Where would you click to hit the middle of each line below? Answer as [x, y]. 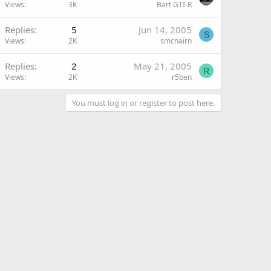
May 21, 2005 [163, 66]
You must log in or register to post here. [143, 103]
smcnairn [176, 41]
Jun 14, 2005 [165, 30]
